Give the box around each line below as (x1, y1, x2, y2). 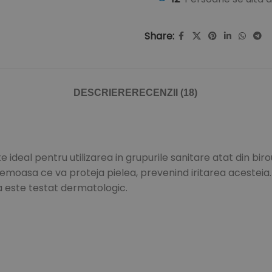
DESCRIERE (73, 87, 132, 98)
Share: (144, 29, 174, 44)
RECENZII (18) (132, 87, 197, 98)
